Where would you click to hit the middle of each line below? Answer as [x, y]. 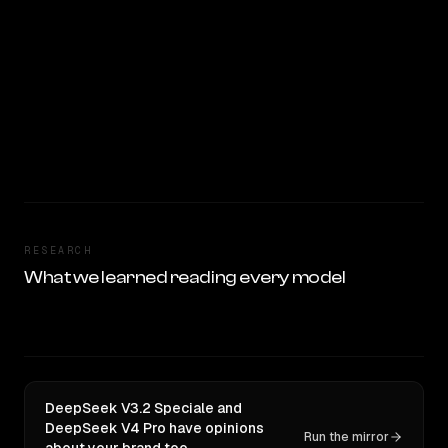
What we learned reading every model [185, 277]
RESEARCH [58, 250]
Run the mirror [346, 437]
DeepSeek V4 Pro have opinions [154, 428]
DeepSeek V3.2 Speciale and [143, 408]
